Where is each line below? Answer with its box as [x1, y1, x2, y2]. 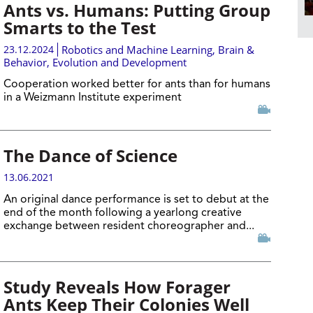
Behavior [3, 55, 47, 69]
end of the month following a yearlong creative [3, 208, 242, 219]
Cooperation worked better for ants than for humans [3, 79, 270, 90]
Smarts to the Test [3, 16, 156, 39]
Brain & [217, 43, 254, 57]
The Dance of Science [3, 144, 177, 167]
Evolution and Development [52, 55, 187, 69]
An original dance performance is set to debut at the [3, 194, 269, 205]
